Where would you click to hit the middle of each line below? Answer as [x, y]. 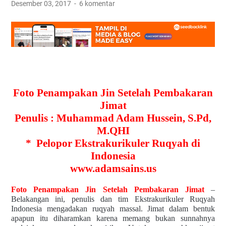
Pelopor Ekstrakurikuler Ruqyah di [118, 143]
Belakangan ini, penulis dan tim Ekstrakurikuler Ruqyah [113, 199]
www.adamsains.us [113, 168]
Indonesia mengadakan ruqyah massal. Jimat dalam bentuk [113, 208]
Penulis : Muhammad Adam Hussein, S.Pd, [113, 118]
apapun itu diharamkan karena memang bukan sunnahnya [113, 218]
